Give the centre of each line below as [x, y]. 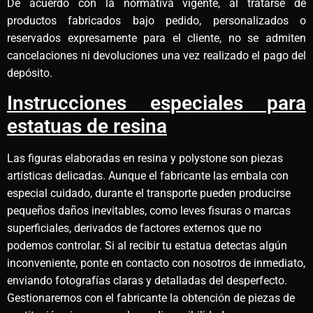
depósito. [30, 73]
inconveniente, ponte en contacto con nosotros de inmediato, [156, 263]
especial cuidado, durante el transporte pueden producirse [149, 194]
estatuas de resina [87, 126]
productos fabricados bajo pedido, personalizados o [156, 20]
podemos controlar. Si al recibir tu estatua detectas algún [147, 246]
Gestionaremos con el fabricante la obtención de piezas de [151, 298]
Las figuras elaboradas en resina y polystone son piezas [145, 159]
